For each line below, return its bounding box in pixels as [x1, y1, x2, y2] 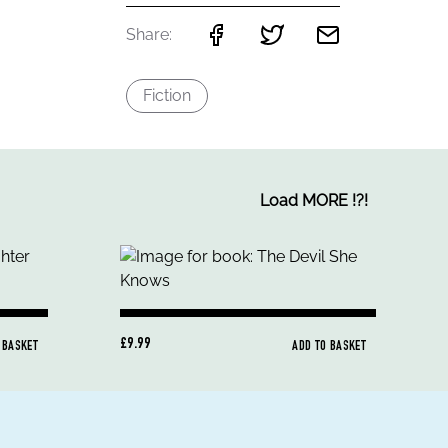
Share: [126, 25, 173, 44]
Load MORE [260, 191, 348, 210]
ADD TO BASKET [292, 340, 366, 354]
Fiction [143, 86, 192, 105]
